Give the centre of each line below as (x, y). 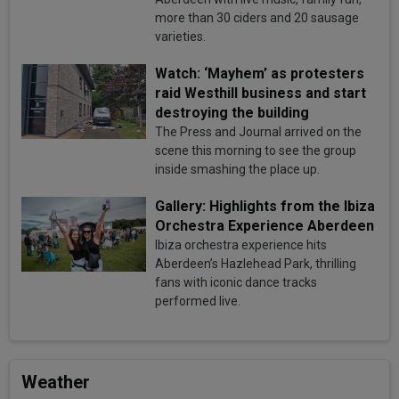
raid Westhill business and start (261, 93)
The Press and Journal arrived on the (259, 131)
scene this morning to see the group (256, 150)
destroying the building (232, 112)
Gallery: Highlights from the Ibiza (265, 206)
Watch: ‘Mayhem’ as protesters (260, 73)
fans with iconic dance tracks (236, 282)
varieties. (181, 36)
